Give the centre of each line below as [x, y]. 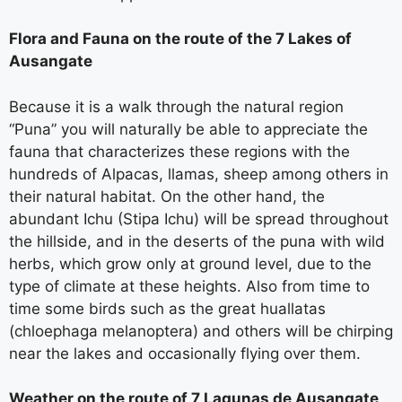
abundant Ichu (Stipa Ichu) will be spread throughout [199, 218]
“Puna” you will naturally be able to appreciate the [188, 129]
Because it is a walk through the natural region [176, 106]
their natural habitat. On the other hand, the [167, 196]
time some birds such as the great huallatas [167, 308]
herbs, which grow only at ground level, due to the [190, 263]
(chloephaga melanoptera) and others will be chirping [201, 331]
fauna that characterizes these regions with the [179, 151]
